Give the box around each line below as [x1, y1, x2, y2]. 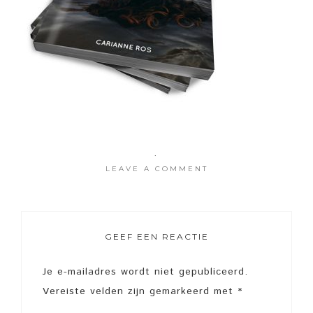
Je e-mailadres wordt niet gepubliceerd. [43, 265, 248, 279]
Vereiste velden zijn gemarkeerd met [43, 284, 238, 298]
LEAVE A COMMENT [105, 164, 208, 173]
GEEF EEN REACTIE [104, 231, 209, 242]
